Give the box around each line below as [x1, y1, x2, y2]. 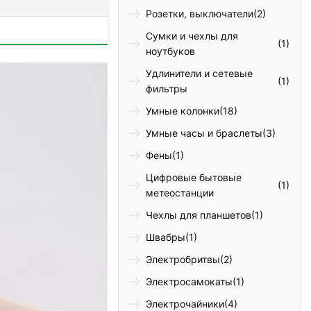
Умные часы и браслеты [146, 127, 263, 140]
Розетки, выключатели [146, 8, 254, 20]
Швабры [146, 231, 186, 244]
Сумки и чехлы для [146, 30, 239, 42]
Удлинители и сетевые [146, 67, 253, 80]
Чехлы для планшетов [146, 209, 252, 221]
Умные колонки [146, 105, 220, 117]
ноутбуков [146, 45, 196, 58]
